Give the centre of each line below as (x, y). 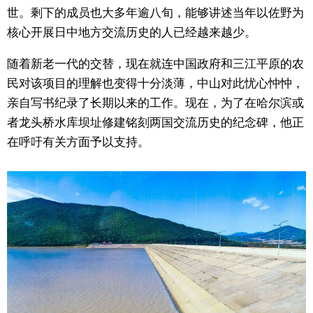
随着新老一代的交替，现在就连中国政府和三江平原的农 (155, 64)
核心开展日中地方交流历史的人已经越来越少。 (132, 32)
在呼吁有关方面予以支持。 (78, 142)
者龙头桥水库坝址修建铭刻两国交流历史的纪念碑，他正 (155, 122)
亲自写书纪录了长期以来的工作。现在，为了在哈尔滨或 (155, 103)
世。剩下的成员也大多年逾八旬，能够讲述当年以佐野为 (155, 13)
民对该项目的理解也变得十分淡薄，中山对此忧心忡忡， (155, 83)
